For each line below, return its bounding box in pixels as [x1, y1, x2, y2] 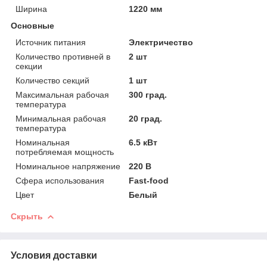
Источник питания [15, 37, 86, 47]
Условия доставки [11, 250, 97, 260]
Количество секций [15, 75, 89, 85]
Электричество [129, 37, 194, 47]
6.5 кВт [129, 137, 158, 147]
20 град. [129, 113, 163, 123]
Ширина [15, 4, 47, 14]
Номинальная [15, 137, 70, 147]
